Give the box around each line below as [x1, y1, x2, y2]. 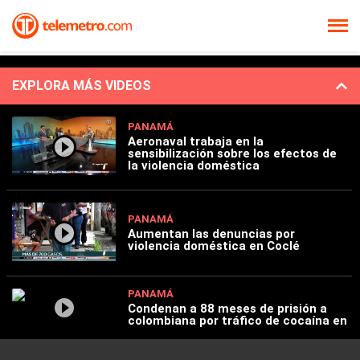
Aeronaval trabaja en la [128, 134, 264, 149]
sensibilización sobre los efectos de [128, 146, 337, 162]
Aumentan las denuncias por [128, 226, 296, 241]
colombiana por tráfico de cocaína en [128, 313, 348, 328]
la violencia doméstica [128, 158, 260, 174]
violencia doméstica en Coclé [128, 238, 301, 253]
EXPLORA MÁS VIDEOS [12, 78, 151, 93]
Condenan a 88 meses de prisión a [128, 301, 328, 316]
